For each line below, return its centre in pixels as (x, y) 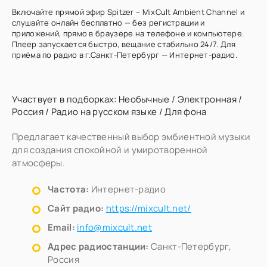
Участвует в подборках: (65, 99)
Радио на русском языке (104, 112)
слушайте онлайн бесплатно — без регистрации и (108, 23)
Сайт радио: (76, 208)
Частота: (69, 189)
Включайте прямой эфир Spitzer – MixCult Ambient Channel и (128, 12)
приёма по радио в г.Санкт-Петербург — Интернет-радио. (125, 55)
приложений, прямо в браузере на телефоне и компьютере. (128, 33)
